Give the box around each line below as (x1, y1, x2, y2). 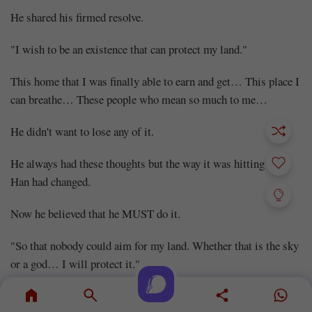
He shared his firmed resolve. (10, 8, 143, 25)
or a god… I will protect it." (10, 255, 140, 272)
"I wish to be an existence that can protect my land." (10, 40, 247, 57)
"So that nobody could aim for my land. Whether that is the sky (10, 237, 299, 253)
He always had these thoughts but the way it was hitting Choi (10, 155, 290, 171)
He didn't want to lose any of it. (10, 123, 154, 139)
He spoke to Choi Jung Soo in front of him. (10, 287, 208, 304)
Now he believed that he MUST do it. (10, 205, 180, 221)
